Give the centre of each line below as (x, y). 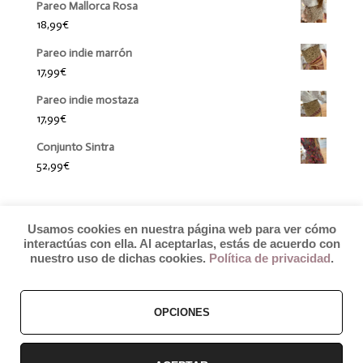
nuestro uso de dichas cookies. (119, 258)
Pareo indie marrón (84, 53)
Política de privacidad (269, 258)
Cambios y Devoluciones (290, 347)
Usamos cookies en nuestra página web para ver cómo (181, 229)
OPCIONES (181, 312)
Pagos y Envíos (181, 347)
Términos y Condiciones (72, 347)
